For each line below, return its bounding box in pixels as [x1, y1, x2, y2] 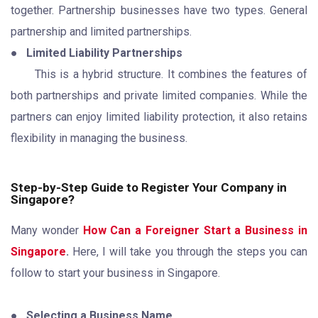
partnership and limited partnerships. [11, 24, 192, 38]
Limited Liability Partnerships [26, 45, 182, 60]
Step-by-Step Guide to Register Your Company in [11, 180, 287, 194]
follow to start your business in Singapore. [11, 265, 220, 280]
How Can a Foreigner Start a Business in [82, 223, 308, 237]
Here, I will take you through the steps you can [72, 244, 308, 258]
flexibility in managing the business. [11, 131, 187, 145]
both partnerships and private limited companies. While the [11, 88, 307, 102]
